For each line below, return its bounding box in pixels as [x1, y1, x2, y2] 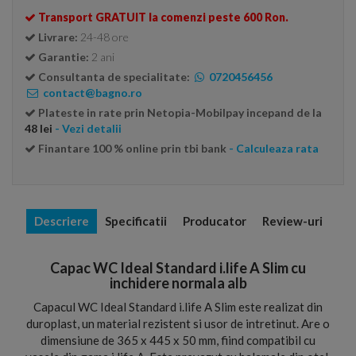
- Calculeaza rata [229, 141, 319, 155]
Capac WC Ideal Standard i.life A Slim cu [50, 259, 306, 277]
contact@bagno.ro [41, 86, 142, 99]
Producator [182, 214, 246, 228]
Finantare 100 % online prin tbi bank [38, 141, 226, 155]
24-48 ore [80, 30, 129, 44]
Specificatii [104, 214, 167, 228]
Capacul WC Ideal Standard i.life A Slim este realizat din [33, 300, 323, 314]
